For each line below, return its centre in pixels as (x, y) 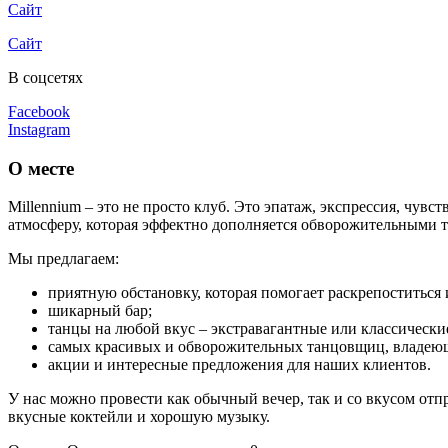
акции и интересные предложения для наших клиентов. (239, 365)
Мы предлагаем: (63, 259)
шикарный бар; (100, 311)
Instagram (39, 129)
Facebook (39, 111)
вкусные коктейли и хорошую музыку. (139, 417)
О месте (41, 168)
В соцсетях (45, 77)
